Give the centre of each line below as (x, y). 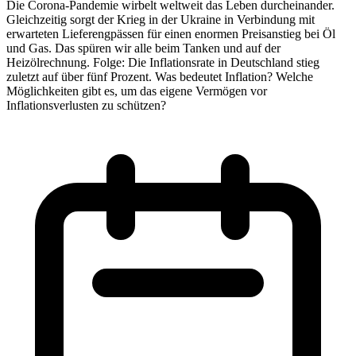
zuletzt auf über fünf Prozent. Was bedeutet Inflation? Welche (160, 76)
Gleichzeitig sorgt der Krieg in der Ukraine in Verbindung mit (161, 19)
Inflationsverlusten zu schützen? (86, 105)
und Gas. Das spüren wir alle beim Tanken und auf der (143, 48)
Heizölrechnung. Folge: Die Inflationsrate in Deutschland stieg (163, 62)
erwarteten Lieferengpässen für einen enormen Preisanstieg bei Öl (171, 33)
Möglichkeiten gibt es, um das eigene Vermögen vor (137, 91)
